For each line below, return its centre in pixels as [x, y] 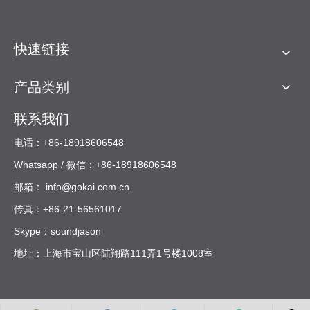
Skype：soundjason [57, 231]
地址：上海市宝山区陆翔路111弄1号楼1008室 [113, 254]
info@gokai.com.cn [88, 187]
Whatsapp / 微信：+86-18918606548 [95, 165]
